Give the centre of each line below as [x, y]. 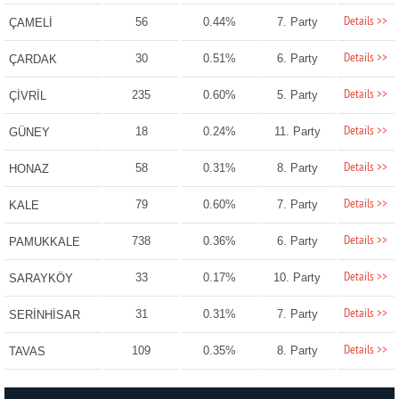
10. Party [297, 278]
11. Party [297, 132]
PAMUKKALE [44, 242]
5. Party [297, 95]
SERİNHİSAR [44, 315]
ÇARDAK [33, 60]
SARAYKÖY [41, 279]
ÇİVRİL [27, 96]
